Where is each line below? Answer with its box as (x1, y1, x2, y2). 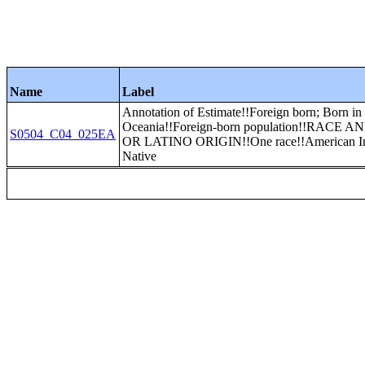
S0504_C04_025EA (10, 127, 117, 141)
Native (122, 149, 157, 163)
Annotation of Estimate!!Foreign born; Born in (122, 105, 363, 119)
